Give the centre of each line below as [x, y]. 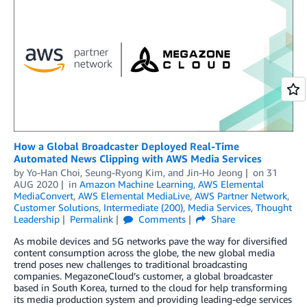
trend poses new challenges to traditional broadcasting [131, 265]
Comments [160, 219]
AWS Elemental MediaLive [134, 196]
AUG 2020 [36, 184]
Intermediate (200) [143, 208]
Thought [274, 208]
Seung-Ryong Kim [124, 173]
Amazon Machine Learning [136, 184]
